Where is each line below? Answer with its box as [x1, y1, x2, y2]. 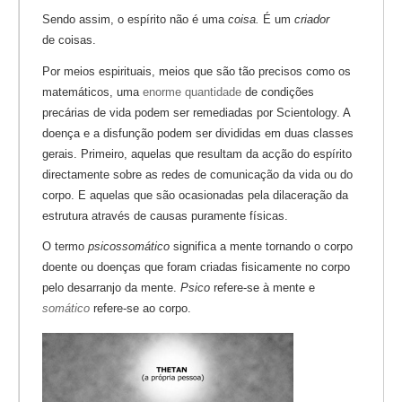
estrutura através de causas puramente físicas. [42, 208, 288, 223]
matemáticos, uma [42, 84, 143, 99]
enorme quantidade [143, 84, 241, 99]
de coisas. [42, 32, 96, 47]
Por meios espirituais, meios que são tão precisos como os [42, 64, 351, 78]
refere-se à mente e [210, 281, 315, 295]
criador [294, 12, 329, 26]
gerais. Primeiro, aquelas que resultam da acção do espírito [42, 146, 352, 161]
